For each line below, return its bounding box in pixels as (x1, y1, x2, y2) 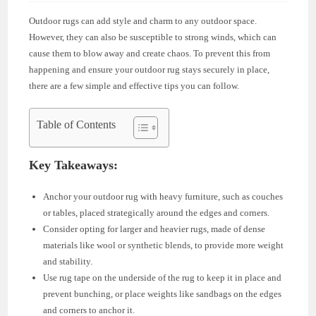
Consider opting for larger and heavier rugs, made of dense (43, 224, 266, 234)
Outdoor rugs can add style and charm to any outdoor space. (29, 16, 257, 26)
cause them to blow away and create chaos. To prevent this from (29, 48, 271, 59)
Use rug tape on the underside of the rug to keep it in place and (43, 272, 282, 283)
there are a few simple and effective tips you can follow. (29, 80, 240, 91)
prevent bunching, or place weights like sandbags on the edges (43, 288, 282, 299)
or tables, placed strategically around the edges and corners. (43, 207, 270, 218)
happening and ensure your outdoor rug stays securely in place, (29, 64, 270, 75)
